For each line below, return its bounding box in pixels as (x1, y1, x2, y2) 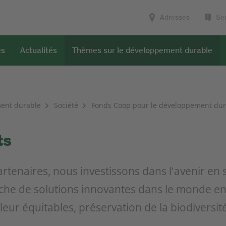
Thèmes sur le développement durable (72, 46, 212, 55)
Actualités (20, 46, 57, 55)
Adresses (160, 13, 190, 22)
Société (53, 100, 78, 110)
